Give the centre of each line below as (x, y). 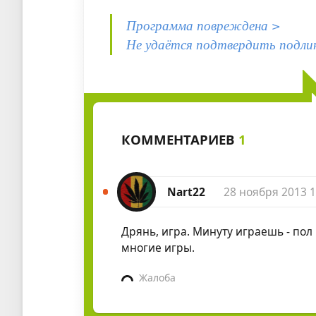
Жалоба (157, 278)
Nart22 (187, 192)
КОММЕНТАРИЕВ (180, 140)
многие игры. (158, 248)
